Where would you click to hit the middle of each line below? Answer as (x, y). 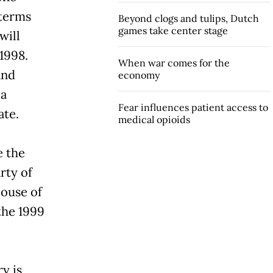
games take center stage (173, 30)
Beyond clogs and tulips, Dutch (188, 18)
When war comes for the (174, 62)
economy (139, 75)
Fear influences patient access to (193, 107)
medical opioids (154, 119)
